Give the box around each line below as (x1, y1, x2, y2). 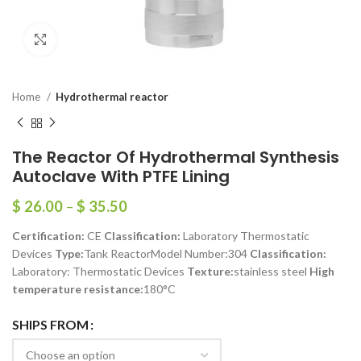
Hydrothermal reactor (56, 90, 168, 103)
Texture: (187, 263, 234, 278)
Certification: (12, 228, 85, 243)
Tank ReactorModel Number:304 (84, 246, 250, 260)
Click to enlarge (56, 33, 137, 46)
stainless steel (234, 263, 309, 278)
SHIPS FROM (12, 316, 89, 332)
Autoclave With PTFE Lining (12, 164, 230, 188)
